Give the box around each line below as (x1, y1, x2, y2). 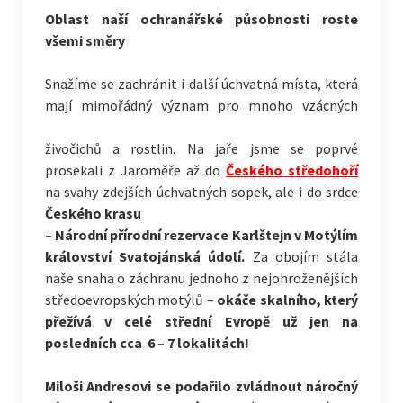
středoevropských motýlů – (44, 291, 218, 309)
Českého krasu (44, 204, 141, 222)
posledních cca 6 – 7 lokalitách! (44, 334, 249, 352)
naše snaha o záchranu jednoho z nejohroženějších (44, 269, 359, 287)
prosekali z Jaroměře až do (44, 161, 227, 179)
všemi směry (44, 31, 125, 49)
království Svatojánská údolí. (44, 247, 246, 265)
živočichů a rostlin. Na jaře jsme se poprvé (44, 139, 359, 157)
